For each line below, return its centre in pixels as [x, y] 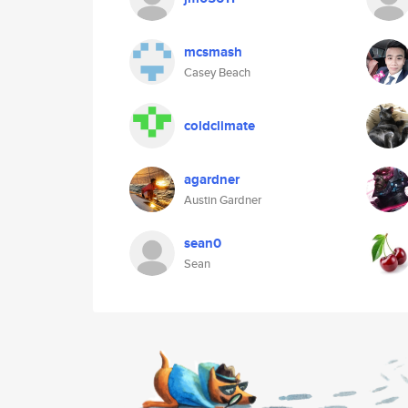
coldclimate [219, 126]
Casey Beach [217, 72]
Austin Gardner [223, 200]
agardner [212, 179]
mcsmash [213, 52]
